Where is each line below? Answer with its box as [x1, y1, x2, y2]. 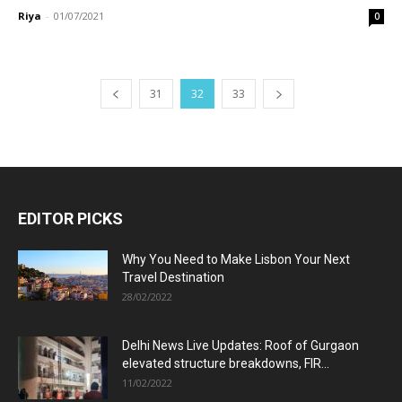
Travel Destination [122, 269, 224, 284]
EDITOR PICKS [18, 208, 123, 228]
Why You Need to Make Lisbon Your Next [122, 251, 350, 267]
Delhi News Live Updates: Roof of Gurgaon [122, 337, 359, 353]
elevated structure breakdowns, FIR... [122, 355, 329, 371]
